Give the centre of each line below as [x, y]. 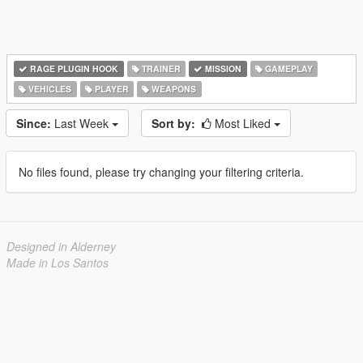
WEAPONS [173, 89]
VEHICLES [49, 89]
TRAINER [160, 68]
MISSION [222, 68]
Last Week [83, 123]
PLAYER [110, 89]
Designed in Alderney [61, 246]
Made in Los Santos [58, 263]
